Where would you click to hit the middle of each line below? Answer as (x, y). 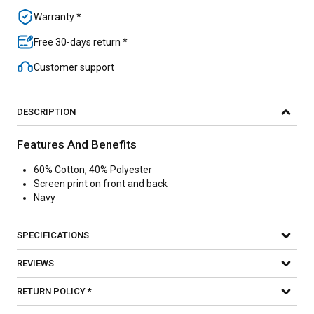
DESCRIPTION (46, 112)
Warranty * (57, 17)
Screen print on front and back (101, 184)
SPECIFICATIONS (53, 235)
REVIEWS (35, 263)
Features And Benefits (77, 144)
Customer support (74, 67)
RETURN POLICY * (54, 291)
